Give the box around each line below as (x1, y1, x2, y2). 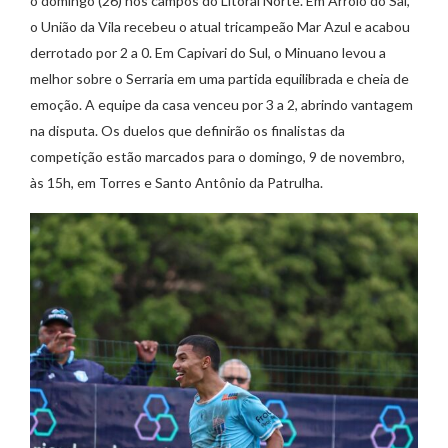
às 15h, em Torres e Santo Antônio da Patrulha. (30, 173, 323, 191)
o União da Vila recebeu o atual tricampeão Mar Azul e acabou (30, 17, 410, 35)
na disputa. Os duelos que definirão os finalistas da (30, 121, 345, 139)
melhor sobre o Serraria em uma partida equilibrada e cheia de (30, 69, 409, 87)
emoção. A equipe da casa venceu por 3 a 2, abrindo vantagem (30, 95, 413, 113)
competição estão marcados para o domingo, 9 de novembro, (30, 147, 405, 165)
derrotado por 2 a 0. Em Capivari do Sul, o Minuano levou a (30, 43, 386, 61)
